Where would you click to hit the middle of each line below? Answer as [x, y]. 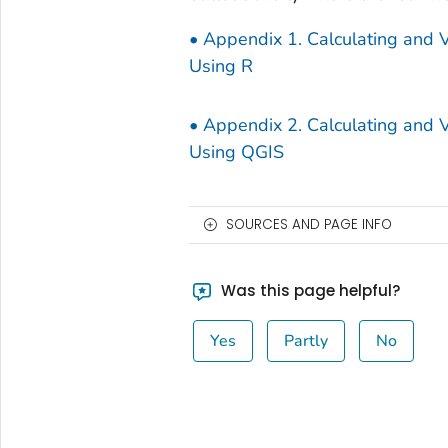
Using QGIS [236, 151]
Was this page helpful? [309, 291]
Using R [220, 66]
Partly [306, 341]
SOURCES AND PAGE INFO [308, 225]
